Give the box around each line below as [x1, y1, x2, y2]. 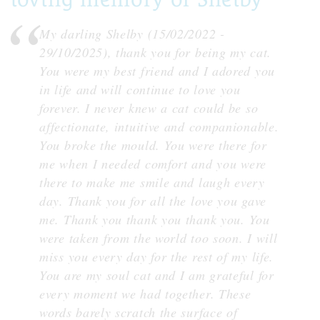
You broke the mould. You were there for [39, 136, 267, 154]
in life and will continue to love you [39, 81, 241, 99]
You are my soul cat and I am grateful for [39, 266, 274, 284]
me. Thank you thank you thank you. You [39, 211, 270, 229]
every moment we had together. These [39, 285, 251, 303]
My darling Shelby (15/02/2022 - [39, 25, 225, 43]
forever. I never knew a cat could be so [39, 99, 259, 117]
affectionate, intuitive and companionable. [39, 118, 279, 136]
